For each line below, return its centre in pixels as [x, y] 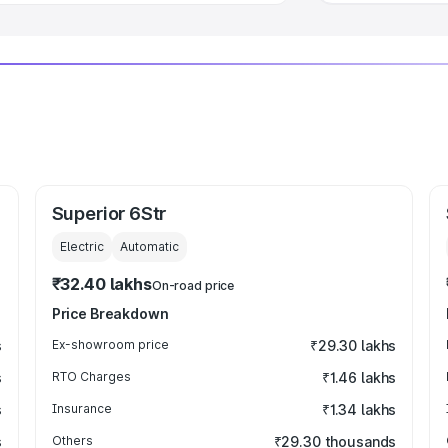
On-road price [193, 285]
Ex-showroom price [110, 344]
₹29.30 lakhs [353, 345]
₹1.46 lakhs [359, 377]
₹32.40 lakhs [101, 284]
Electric [81, 246]
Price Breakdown [110, 313]
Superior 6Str [109, 213]
